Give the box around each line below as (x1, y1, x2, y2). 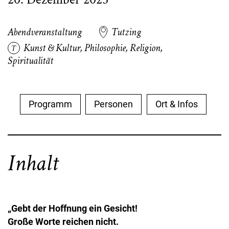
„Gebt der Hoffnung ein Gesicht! (8, 203, 138, 214)
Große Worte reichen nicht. (8, 216, 119, 227)
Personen (94, 99, 133, 110)
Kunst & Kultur (24, 41, 81, 55)
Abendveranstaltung (8, 26, 82, 39)
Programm (29, 99, 73, 110)
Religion (130, 41, 161, 55)
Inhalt (8, 148, 58, 179)
